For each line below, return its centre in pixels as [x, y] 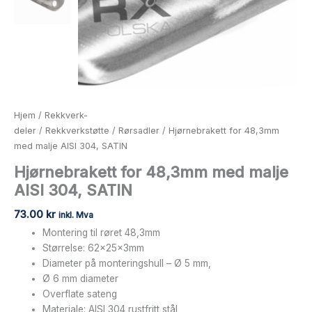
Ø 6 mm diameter [81, 278]
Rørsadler [139, 131]
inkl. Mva [76, 215]
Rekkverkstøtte [77, 131]
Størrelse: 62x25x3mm [94, 248]
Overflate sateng [80, 294]
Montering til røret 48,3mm [102, 232]
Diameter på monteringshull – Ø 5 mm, [127, 263]
